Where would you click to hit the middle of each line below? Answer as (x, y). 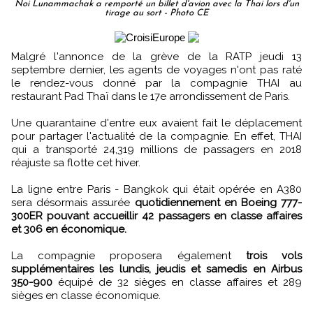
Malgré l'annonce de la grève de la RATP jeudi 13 (15, 56)
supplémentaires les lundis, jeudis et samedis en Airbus (156, 269)
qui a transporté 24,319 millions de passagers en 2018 (156, 149)
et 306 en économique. (69, 229)
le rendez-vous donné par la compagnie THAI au (156, 83)
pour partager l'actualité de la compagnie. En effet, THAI (156, 136)
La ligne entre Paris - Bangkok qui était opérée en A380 (156, 189)
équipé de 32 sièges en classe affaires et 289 (177, 282)
